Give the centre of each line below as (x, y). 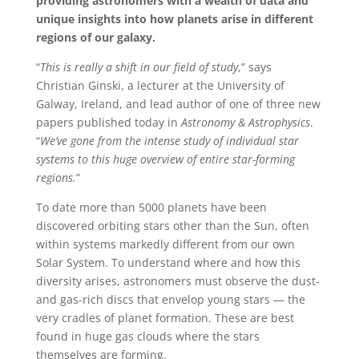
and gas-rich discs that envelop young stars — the (170, 300)
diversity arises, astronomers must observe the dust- (177, 281)
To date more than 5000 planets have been (151, 208)
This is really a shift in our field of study (139, 67)
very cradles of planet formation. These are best (165, 318)
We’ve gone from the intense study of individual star (169, 141)
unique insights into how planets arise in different (174, 19)
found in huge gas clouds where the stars (147, 337)
